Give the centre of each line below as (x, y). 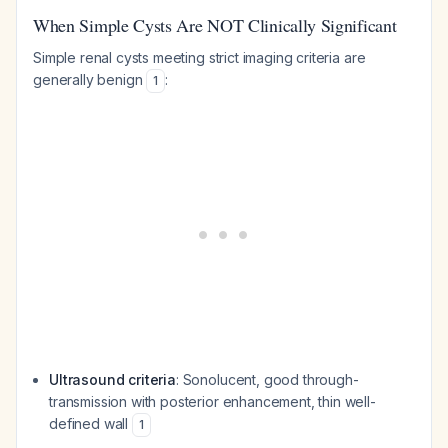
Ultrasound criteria (112, 379)
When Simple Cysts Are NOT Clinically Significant (215, 25)
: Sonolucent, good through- (267, 379)
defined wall (90, 423)
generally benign (90, 79)
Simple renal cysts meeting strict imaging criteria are (199, 57)
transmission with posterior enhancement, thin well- (212, 401)
